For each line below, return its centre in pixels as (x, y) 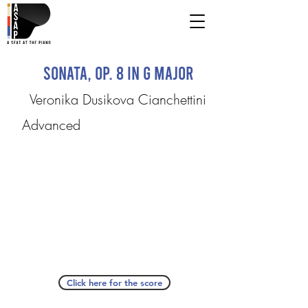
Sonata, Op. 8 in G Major (118, 73)
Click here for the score (114, 283)
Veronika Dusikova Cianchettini (118, 99)
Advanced (51, 125)
